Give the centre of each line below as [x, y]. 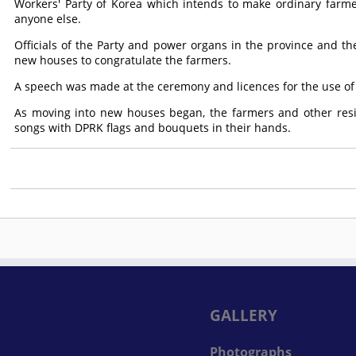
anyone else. [48, 19]
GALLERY [244, 315]
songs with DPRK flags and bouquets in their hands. [153, 128]
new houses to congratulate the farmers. [123, 60]
